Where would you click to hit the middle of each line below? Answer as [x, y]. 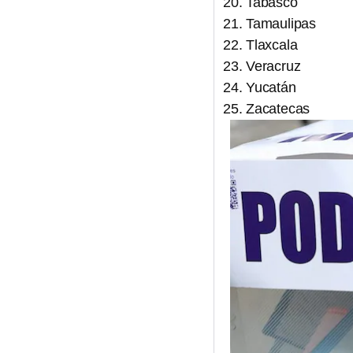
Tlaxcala [272, 45]
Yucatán [271, 87]
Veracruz [273, 66]
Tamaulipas [281, 24]
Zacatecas [278, 109]
